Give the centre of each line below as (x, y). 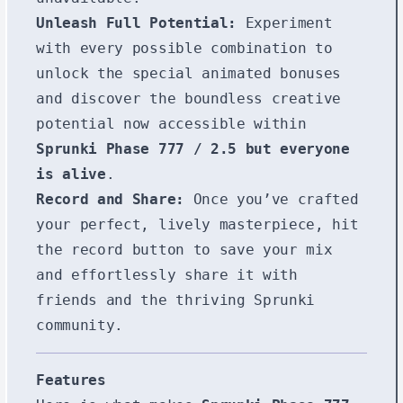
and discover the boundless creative (189, 98)
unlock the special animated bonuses (189, 73)
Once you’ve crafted (271, 199)
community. (80, 325)
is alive (71, 174)
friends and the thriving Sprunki (175, 300)
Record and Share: (110, 199)
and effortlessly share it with (167, 274)
